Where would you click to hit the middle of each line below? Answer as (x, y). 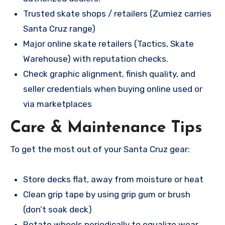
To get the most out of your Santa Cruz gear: (100, 149)
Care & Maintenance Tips (106, 128)
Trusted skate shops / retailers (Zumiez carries (117, 14)
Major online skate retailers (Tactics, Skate (108, 44)
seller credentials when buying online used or (113, 89)
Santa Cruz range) (59, 29)
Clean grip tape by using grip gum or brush (106, 195)
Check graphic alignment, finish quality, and (109, 74)
